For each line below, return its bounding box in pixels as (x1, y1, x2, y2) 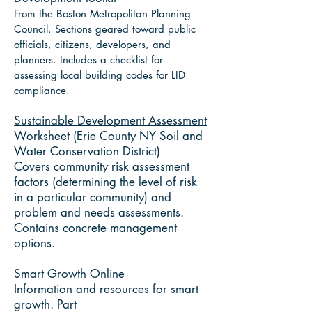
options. (14, 235, 55, 251)
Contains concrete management (14, 220, 177, 235)
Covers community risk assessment (14, 159, 189, 174)
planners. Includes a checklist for (14, 53, 163, 66)
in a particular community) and (14, 189, 171, 205)
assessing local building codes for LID (14, 68, 185, 81)
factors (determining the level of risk (14, 174, 197, 189)
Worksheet (14, 128, 70, 143)
